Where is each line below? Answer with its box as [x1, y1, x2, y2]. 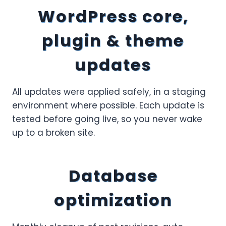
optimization [53, 189, 173, 211]
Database [68, 164, 158, 187]
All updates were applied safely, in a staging [12, 86, 206, 98]
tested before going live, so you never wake [12, 113, 202, 125]
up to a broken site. [12, 127, 95, 139]
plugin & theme [42, 29, 184, 52]
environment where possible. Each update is [12, 99, 204, 111]
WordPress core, [37, 5, 189, 28]
